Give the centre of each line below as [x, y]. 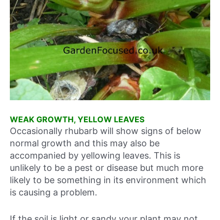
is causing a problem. [54, 192]
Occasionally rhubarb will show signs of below [106, 131]
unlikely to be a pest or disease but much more [107, 168]
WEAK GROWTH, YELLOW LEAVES [77, 119]
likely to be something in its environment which [108, 180]
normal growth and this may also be [85, 143]
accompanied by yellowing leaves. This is [95, 155]
